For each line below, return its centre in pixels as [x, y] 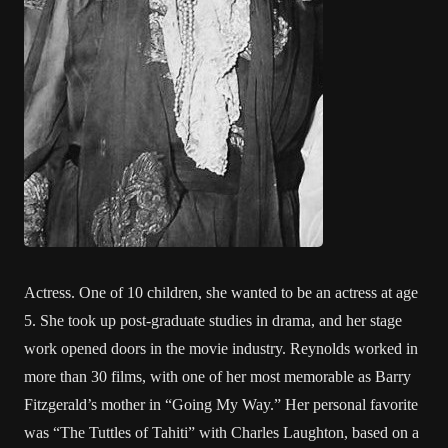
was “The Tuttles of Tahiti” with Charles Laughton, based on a [221, 432]
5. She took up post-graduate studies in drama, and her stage [213, 320]
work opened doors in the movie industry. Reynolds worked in [221, 348]
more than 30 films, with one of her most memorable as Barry [217, 376]
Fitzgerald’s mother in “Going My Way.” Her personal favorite [221, 404]
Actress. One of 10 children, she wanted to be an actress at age [221, 292]
